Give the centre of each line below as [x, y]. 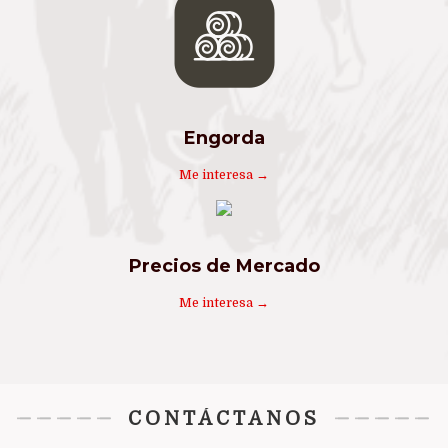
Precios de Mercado [224, 265]
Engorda [224, 137]
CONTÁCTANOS [224, 418]
